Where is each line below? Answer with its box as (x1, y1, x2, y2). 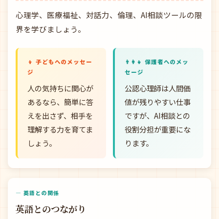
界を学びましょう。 (16, 23, 86, 34)
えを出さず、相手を (27, 110, 93, 121)
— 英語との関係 (16, 189, 60, 197)
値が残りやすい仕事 (125, 96, 191, 107)
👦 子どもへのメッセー (27, 58, 93, 66)
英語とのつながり (16, 202, 86, 215)
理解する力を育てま (27, 124, 93, 134)
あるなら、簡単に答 (27, 96, 93, 107)
